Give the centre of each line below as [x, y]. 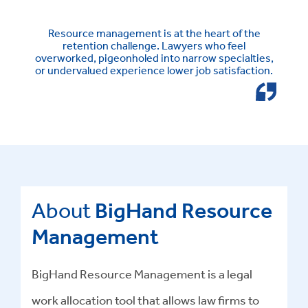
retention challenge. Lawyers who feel [154, 46]
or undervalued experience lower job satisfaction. [154, 70]
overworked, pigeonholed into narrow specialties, [154, 58]
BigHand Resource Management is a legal [142, 274]
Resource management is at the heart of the [154, 33]
